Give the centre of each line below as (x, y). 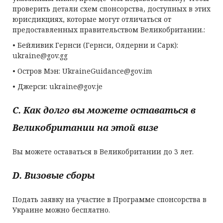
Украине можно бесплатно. (61, 210)
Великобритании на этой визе (85, 127)
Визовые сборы (59, 175)
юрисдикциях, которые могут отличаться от (92, 19)
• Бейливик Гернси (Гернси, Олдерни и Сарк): (95, 45)
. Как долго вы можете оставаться (103, 110)
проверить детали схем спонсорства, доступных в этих (111, 9)
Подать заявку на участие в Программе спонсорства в (110, 199)
